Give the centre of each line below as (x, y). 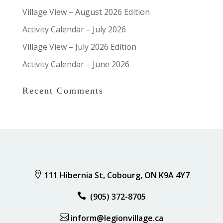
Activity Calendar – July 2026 (74, 29)
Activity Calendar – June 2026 (76, 64)
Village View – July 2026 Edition (79, 47)
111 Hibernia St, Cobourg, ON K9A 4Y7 (117, 175)
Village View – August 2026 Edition (86, 12)
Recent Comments (63, 91)
